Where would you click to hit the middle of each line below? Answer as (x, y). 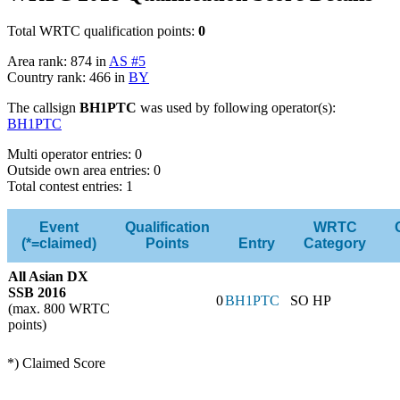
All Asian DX (48, 277)
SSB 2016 (37, 293)
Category (335, 244)
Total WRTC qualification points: (103, 31)
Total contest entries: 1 (70, 187)
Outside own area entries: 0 (84, 171)
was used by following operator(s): (236, 108)
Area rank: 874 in (58, 62)
